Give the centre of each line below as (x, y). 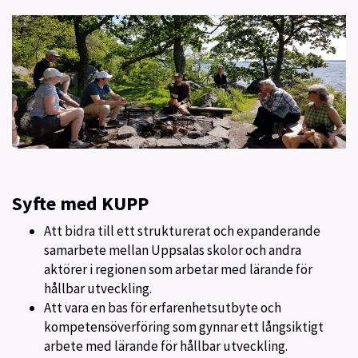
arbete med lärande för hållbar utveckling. (166, 346)
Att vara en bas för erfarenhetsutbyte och (163, 308)
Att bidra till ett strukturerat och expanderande (182, 231)
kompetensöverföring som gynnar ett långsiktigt (184, 327)
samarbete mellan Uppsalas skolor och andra (173, 251)
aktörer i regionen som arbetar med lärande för (178, 270)
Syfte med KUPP (80, 204)
